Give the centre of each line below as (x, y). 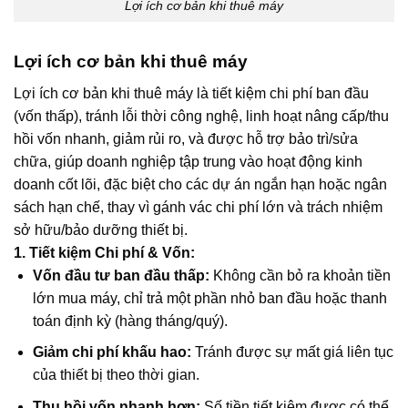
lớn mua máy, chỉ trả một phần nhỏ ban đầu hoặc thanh (209, 298)
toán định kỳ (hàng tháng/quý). (130, 321)
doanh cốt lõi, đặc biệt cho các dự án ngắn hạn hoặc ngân (200, 184)
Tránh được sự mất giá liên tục (292, 352)
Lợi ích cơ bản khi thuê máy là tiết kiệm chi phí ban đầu (191, 93)
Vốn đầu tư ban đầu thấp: (121, 275)
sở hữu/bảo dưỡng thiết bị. (101, 229)
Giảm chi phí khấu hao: (112, 352)
